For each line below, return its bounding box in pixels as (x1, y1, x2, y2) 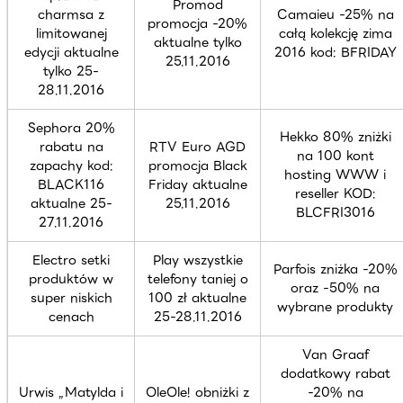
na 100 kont (296, 145, 374, 166)
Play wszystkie (152, 249, 243, 270)
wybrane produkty (277, 296, 393, 317)
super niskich (30, 287, 112, 308)
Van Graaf (301, 344, 369, 364)
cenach (48, 306, 94, 327)
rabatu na (39, 136, 103, 157)
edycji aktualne (23, 41, 119, 62)
